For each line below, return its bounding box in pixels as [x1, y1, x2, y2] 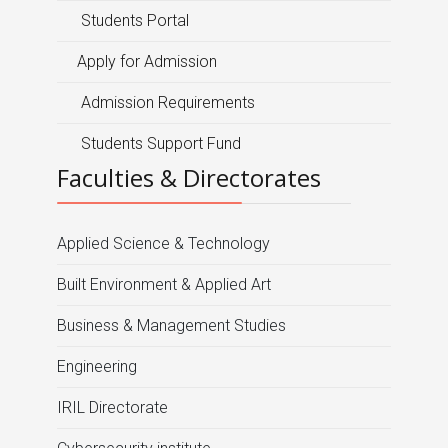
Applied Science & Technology [57, 234, 270, 254]
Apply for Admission [77, 52, 217, 72]
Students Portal [77, 11, 189, 31]
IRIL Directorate [57, 398, 168, 418]
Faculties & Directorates [57, 161, 321, 195]
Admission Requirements [77, 93, 255, 113]
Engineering [57, 357, 137, 377]
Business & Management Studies [57, 316, 286, 336]
